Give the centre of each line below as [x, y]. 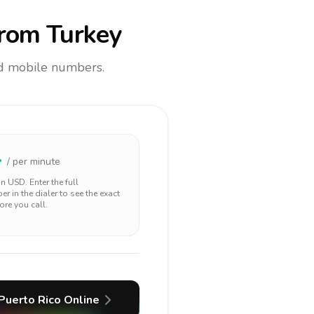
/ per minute [34, 162]
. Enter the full [52, 182]
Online [80, 300]
